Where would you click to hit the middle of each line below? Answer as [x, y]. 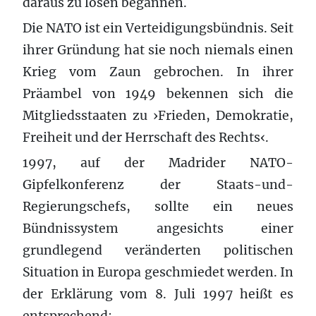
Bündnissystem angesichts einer [158, 228]
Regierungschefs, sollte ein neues [158, 206]
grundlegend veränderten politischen [158, 250]
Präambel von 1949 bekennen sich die [158, 93]
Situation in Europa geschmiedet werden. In [158, 272]
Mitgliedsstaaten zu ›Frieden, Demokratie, [158, 115]
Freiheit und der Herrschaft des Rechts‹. [146, 137]
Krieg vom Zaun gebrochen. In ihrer [158, 72]
